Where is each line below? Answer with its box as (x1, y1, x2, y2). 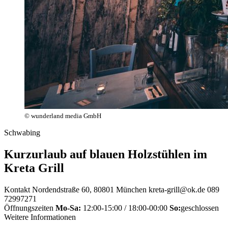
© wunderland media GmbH (24, 111, 101, 120)
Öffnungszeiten (4, 203, 53, 212)
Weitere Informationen (4, 212, 76, 221)
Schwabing (4, 128, 40, 137)
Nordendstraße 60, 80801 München (32, 185, 147, 194)
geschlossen (181, 203, 219, 212)
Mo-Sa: (55, 203, 81, 212)
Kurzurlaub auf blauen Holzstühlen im (4, 147, 207, 161)
